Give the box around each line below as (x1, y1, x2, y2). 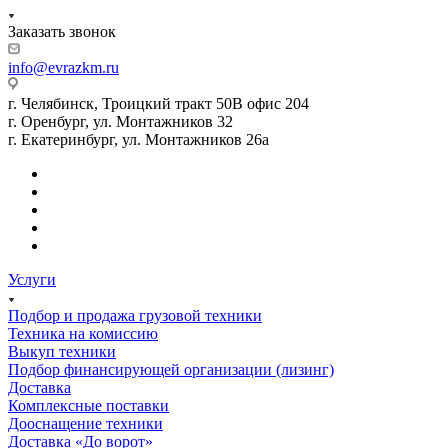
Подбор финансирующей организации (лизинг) (8, 360, 334, 378)
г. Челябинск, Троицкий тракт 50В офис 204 (8, 94, 309, 112)
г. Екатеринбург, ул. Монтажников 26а (8, 130, 269, 148)
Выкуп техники (8, 342, 116, 360)
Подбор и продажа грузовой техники (8, 306, 262, 324)
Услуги (8, 270, 56, 288)
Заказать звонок (8, 22, 116, 40)
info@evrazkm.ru (8, 58, 119, 76)
